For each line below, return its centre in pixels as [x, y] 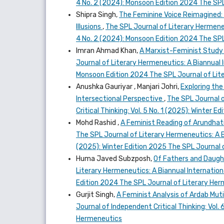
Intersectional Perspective [120, 98]
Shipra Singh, [97, 14]
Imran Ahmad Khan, [108, 50]
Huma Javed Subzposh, [115, 158]
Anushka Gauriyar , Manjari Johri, [128, 86]
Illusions [89, 26]
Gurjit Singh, [96, 194]
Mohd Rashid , [98, 122]
